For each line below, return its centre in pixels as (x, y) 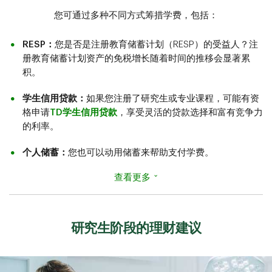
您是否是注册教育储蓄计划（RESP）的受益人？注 (156, 45)
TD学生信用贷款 (83, 113)
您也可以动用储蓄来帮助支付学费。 (141, 153)
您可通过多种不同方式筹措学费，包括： (136, 15)
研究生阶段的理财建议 (136, 228)
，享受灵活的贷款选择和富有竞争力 (190, 113)
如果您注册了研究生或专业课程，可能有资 (173, 99)
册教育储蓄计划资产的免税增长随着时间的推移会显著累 (136, 59)
